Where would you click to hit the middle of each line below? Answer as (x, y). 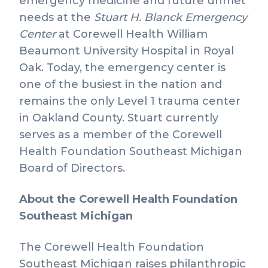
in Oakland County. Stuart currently (119, 118)
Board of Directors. (72, 168)
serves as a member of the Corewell (121, 135)
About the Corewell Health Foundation (128, 199)
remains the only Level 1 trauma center (130, 101)
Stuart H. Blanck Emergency (170, 17)
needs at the (57, 17)
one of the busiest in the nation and (121, 84)
